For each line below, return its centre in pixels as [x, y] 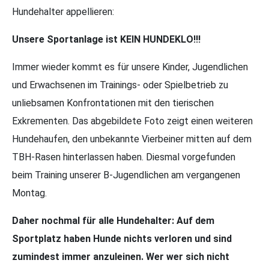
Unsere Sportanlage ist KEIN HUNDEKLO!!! [106, 39]
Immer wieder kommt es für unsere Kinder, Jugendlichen [130, 67]
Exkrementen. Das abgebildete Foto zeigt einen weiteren [132, 121]
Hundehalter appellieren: [63, 11]
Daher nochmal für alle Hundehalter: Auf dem [113, 220]
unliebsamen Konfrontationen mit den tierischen [113, 103]
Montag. [29, 193]
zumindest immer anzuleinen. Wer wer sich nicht [121, 256]
